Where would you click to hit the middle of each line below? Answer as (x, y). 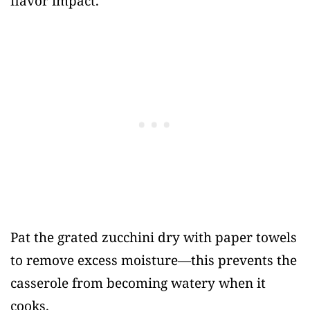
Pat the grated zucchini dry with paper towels (154, 237)
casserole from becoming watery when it (138, 283)
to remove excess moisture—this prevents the (154, 260)
